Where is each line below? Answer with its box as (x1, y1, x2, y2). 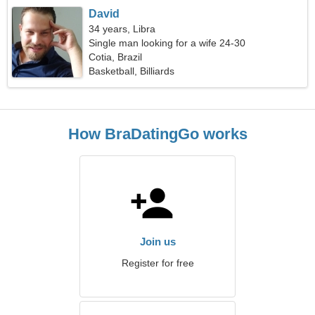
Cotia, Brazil (89, 51, 143, 63)
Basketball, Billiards (89, 65, 175, 77)
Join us (139, 236, 176, 247)
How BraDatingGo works (67, 125, 247, 143)
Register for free (121, 257, 194, 269)
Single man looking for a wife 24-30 (89, 37, 246, 49)
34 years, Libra (89, 23, 156, 34)
